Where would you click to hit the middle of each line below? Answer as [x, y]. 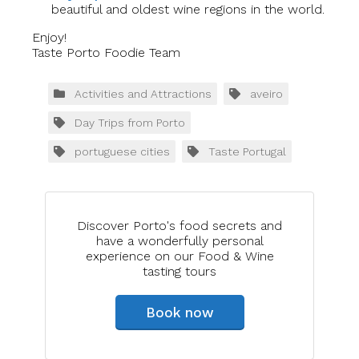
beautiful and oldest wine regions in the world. [188, 10]
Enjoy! [49, 38]
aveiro [266, 94]
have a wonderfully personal [179, 241]
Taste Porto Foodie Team [106, 53]
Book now [179, 313]
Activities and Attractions [143, 94]
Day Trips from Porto [130, 123]
